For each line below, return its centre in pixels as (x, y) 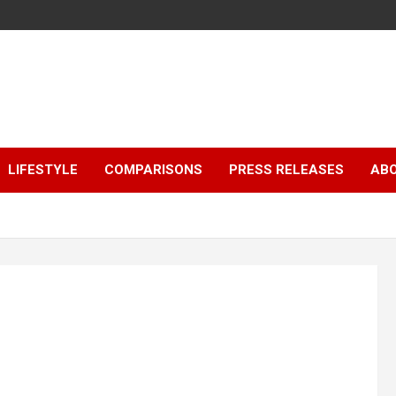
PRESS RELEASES (286, 170)
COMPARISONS (153, 170)
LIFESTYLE (43, 170)
